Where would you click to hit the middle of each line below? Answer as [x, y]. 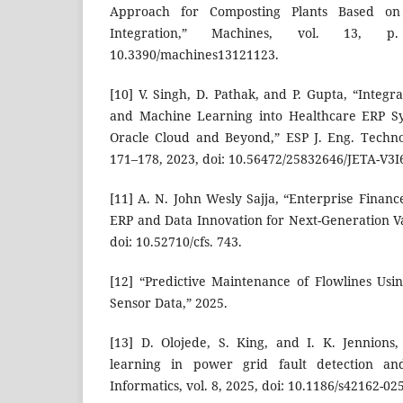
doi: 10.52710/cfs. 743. [176, 242]
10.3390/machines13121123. [194, 55]
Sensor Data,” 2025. [169, 303]
